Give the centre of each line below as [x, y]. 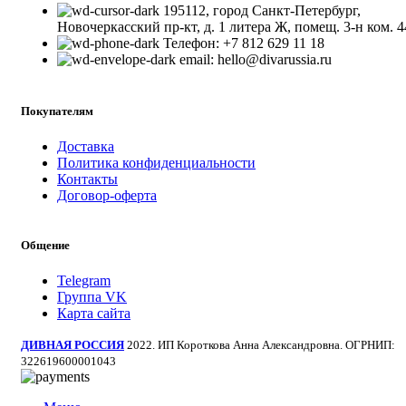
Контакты [87, 179]
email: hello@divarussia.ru [256, 60]
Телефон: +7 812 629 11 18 [244, 43]
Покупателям [57, 111]
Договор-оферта [107, 195]
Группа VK [92, 297]
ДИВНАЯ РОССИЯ [72, 345]
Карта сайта [94, 314]
